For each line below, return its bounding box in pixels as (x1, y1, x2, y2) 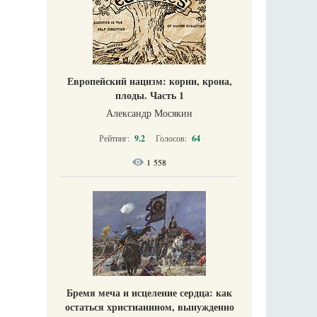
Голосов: (155, 132, 189, 144)
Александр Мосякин (106, 106, 192, 120)
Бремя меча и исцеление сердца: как (67, 285, 232, 300)
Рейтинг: (98, 132, 132, 144)
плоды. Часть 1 (115, 88, 184, 103)
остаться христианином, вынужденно (64, 299, 234, 314)
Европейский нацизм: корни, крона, (67, 74, 232, 88)
